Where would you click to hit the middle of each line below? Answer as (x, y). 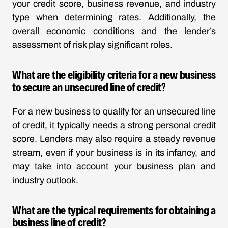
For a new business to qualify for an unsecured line (114, 111)
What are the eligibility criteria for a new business (114, 74)
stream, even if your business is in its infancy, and (114, 153)
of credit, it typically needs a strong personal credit (114, 125)
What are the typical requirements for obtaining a (114, 210)
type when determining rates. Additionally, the (114, 17)
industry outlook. (45, 180)
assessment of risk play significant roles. (92, 45)
